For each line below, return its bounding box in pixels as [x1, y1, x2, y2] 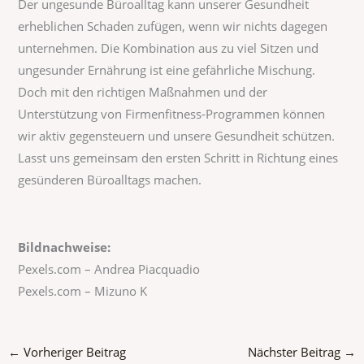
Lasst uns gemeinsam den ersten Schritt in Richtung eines [18, 149, 339, 167]
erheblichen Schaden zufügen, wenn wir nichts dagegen [18, 18, 328, 35]
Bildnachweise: [18, 239, 111, 256]
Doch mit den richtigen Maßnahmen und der [18, 84, 268, 101]
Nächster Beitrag [248, 344, 344, 361]
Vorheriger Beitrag [19, 344, 126, 361]
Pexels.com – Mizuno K [18, 283, 148, 300]
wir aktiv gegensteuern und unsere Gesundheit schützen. [18, 128, 336, 145]
